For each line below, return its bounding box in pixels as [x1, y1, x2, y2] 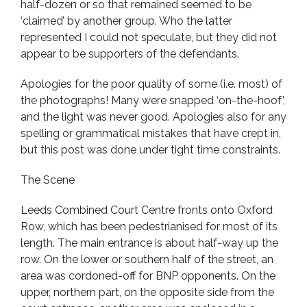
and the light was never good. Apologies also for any [21, 110, 286, 123]
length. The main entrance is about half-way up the [21, 236, 278, 249]
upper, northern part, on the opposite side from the [21, 286, 274, 299]
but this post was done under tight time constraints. [21, 143, 280, 156]
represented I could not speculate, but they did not [21, 31, 277, 44]
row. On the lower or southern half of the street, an [21, 253, 273, 266]
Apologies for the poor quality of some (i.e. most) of [21, 77, 282, 90]
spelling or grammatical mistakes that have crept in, [21, 127, 281, 140]
